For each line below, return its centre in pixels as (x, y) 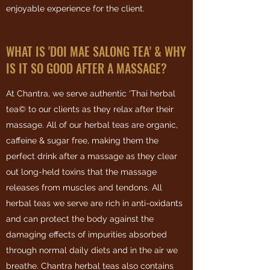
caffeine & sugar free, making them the (82, 140)
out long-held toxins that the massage (81, 172)
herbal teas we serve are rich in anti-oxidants (94, 203)
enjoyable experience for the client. (75, 8)
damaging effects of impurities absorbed (86, 234)
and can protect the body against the (80, 219)
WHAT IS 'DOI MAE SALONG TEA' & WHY (96, 51)
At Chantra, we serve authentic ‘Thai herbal (91, 93)
